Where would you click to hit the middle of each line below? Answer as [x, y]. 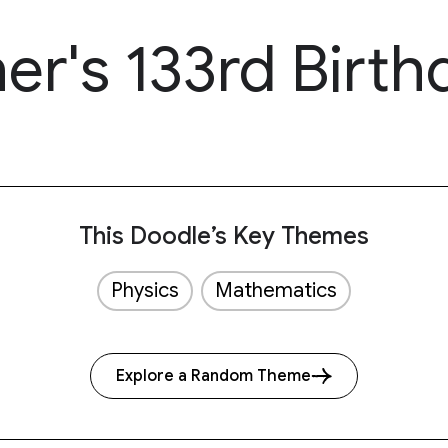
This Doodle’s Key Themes [224, 236]
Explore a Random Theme [213, 376]
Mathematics [276, 290]
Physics [145, 290]
